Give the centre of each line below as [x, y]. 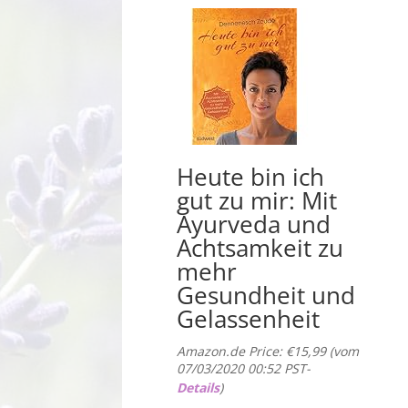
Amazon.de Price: [231, 352]
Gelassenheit [248, 319]
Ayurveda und [253, 224]
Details [198, 388]
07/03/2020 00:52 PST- [243, 369]
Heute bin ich [250, 177]
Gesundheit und [265, 296]
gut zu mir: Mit [256, 201]
